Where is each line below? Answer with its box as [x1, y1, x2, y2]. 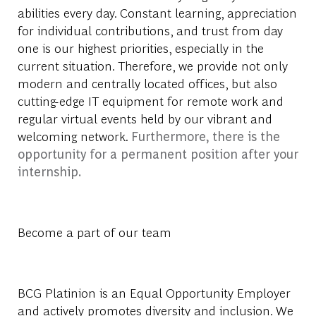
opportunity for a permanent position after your [17, 145, 298, 162]
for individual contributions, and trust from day [17, 22, 283, 39]
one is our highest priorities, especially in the [17, 39, 264, 56]
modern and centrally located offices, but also [17, 75, 277, 92]
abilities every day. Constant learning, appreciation [17, 4, 297, 21]
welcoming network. [17, 128, 131, 145]
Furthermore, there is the [130, 128, 280, 145]
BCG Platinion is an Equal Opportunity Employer [17, 284, 291, 301]
